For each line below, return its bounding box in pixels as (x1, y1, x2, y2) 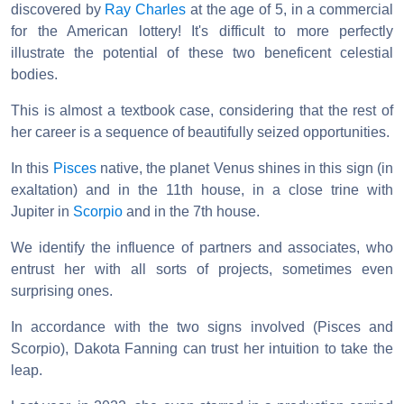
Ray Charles (105, 2, 187, 18)
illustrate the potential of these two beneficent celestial (11, 45, 393, 61)
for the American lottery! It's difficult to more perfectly (11, 23, 393, 40)
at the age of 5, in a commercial (186, 2, 394, 18)
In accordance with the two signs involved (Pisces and (11, 319, 393, 335)
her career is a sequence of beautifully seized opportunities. (11, 124, 390, 141)
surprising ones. (11, 283, 113, 299)
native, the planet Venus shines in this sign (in (96, 161, 394, 177)
